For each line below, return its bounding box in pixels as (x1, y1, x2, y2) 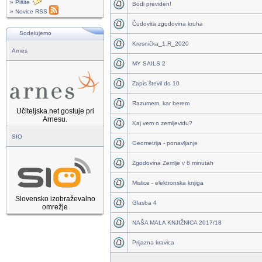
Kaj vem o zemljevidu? (132, 120, 192, 126)
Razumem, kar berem (132, 100, 189, 106)
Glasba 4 (132, 199, 157, 206)
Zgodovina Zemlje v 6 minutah (132, 160, 213, 166)
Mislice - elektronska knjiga (132, 180, 204, 186)
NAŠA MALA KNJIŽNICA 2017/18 (132, 219, 222, 226)
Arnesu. (42, 115, 67, 123)
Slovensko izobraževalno (15, 195, 95, 203)
